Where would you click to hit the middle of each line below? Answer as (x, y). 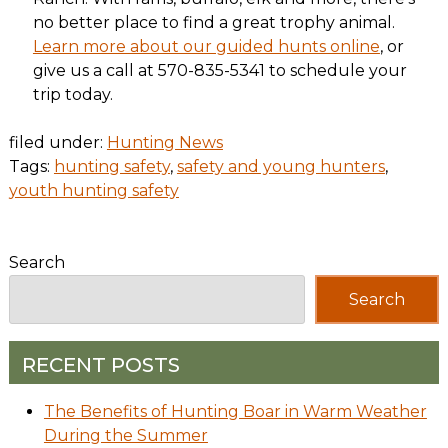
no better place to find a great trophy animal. (213, 23)
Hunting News (164, 143)
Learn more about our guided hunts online (206, 47)
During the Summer (125, 435)
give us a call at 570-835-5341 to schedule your (219, 71)
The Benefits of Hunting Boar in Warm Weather (235, 411)
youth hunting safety (93, 191)
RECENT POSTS (100, 364)
